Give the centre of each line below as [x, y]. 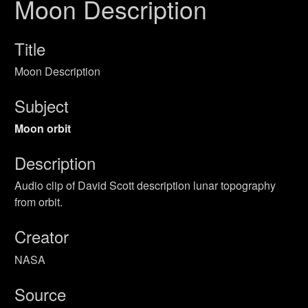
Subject [42, 105]
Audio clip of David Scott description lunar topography [145, 186]
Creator [42, 236]
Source [40, 294]
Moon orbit [43, 128]
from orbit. [38, 202]
